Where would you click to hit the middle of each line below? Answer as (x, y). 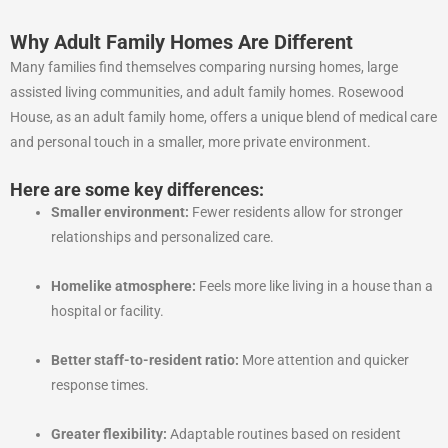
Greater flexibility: (109, 433)
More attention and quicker (324, 360)
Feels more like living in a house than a (315, 286)
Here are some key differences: (137, 190)
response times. (100, 385)
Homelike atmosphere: (124, 286)
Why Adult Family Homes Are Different (181, 42)
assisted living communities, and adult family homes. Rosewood (207, 92)
